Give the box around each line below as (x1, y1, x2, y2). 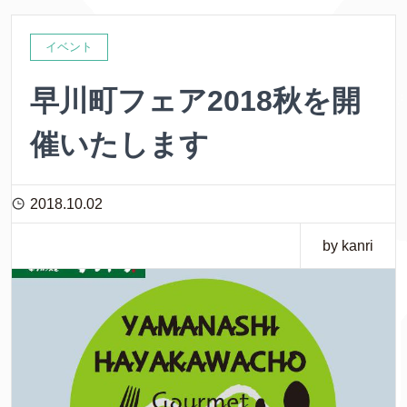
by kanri (323, 237, 373, 253)
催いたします (30, 127, 209, 161)
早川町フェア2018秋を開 (30, 84, 361, 117)
